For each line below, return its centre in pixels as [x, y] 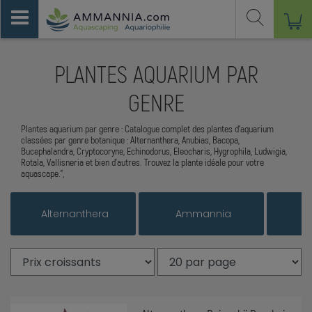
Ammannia [203, 214]
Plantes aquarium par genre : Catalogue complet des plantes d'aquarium [147, 129]
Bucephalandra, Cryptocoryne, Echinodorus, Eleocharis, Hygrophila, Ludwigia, [154, 151]
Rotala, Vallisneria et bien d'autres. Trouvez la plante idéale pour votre [142, 162]
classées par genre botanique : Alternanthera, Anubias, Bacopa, [130, 140]
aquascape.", [42, 173]
